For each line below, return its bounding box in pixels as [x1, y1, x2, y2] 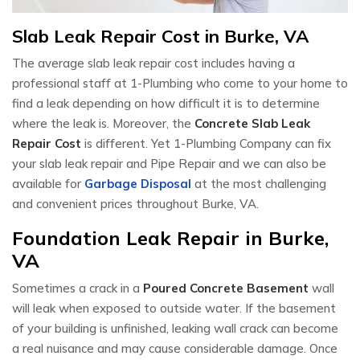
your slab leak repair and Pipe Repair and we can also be [12, 155, 326, 171]
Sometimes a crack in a [12, 280, 143, 296]
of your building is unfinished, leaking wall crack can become [12, 320, 338, 336]
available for [12, 175, 84, 191]
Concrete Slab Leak [194, 115, 310, 131]
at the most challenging [191, 175, 326, 191]
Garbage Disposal [84, 175, 191, 191]
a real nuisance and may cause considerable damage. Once [12, 340, 337, 356]
